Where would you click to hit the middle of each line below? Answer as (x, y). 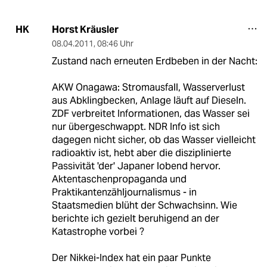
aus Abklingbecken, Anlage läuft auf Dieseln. (149, 100)
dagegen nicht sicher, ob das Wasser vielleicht (153, 139)
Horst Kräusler (85, 29)
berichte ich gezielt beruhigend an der (135, 218)
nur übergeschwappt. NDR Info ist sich (136, 126)
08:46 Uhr (115, 43)
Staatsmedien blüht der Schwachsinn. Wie (144, 205)
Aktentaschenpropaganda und (119, 179)
